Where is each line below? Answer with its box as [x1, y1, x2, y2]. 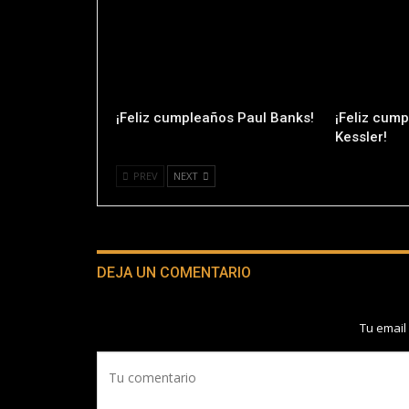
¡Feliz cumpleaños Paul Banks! [116, 110, 314, 127]
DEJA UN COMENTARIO [97, 264, 251, 282]
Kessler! [334, 129, 387, 146]
